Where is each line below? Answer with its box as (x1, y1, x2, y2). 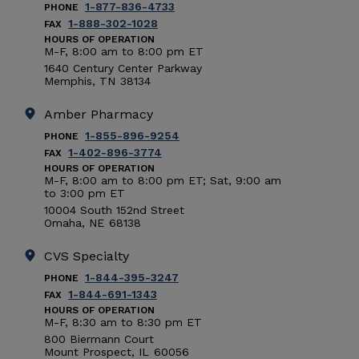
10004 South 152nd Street (44, 203, 184, 216)
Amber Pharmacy (44, 106, 153, 122)
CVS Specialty (44, 248, 129, 264)
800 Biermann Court (44, 332, 154, 345)
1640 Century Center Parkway (44, 61, 202, 75)
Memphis (44, 74, 92, 87)
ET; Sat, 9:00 (184, 173, 264, 187)
